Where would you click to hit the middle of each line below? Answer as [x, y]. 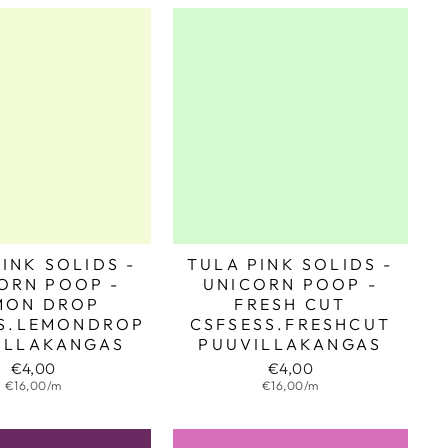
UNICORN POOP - [290, 283]
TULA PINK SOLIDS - [290, 263]
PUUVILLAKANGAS [290, 343]
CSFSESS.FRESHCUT [290, 323]
